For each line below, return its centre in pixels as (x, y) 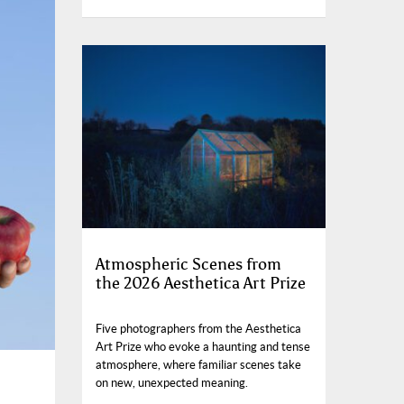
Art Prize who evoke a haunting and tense (203, 346)
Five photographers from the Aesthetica (198, 328)
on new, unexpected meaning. (172, 382)
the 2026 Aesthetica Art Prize (201, 283)
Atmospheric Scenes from (188, 264)
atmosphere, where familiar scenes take (198, 364)
